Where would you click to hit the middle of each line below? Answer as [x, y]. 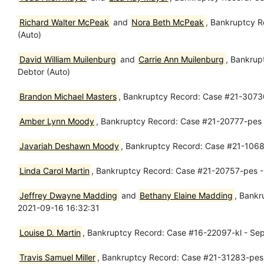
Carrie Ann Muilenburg [181, 59]
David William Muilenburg [67, 59]
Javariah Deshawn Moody [69, 146]
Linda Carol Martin [54, 170]
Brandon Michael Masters [68, 96]
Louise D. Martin [50, 232]
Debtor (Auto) [44, 71]
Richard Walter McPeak [64, 22]
